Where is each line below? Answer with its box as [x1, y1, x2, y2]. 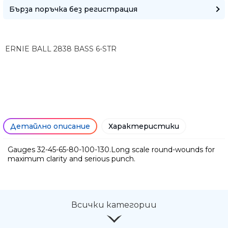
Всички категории [71, 199, 157, 210]
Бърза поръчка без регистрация [9, 4, 137, 14]
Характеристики [108, 121, 179, 131]
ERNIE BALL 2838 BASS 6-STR [5, 44, 117, 53]
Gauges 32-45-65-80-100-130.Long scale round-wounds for [8, 145, 215, 154]
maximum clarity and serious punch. [8, 154, 135, 163]
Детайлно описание [10, 121, 90, 131]
